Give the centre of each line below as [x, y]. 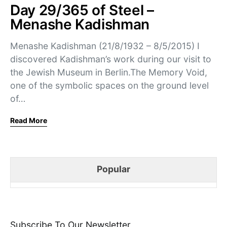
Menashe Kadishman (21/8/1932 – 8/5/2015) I [105, 46]
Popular [113, 169]
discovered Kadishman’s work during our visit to [111, 59]
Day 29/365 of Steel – [82, 10]
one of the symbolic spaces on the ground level [109, 85]
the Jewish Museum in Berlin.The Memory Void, [109, 72]
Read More [29, 120]
